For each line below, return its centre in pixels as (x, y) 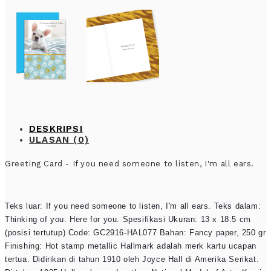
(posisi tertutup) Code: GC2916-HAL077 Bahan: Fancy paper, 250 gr (135, 233)
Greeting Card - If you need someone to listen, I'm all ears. (129, 164)
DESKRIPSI (56, 129)
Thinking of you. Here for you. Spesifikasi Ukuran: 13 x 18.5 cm (128, 219)
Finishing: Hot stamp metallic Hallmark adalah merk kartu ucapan (131, 246)
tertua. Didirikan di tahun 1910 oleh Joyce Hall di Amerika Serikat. (132, 259)
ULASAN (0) (59, 140)
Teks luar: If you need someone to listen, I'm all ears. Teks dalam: (133, 206)
